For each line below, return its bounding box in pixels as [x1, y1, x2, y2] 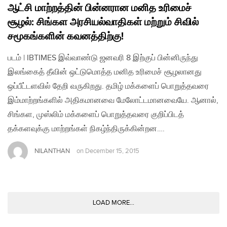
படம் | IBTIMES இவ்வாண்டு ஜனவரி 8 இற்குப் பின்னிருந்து [8, 53, 198, 63]
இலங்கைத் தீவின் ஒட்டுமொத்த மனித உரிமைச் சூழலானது [8, 67, 202, 77]
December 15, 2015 [85, 147, 139, 155]
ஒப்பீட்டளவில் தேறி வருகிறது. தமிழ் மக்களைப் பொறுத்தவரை [8, 81, 209, 91]
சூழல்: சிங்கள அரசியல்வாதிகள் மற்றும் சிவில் [8, 16, 199, 28]
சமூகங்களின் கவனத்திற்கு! [8, 30, 124, 43]
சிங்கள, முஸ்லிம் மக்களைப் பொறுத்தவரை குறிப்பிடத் [8, 109, 184, 120]
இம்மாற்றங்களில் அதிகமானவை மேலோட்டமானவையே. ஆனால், [8, 95, 218, 105]
